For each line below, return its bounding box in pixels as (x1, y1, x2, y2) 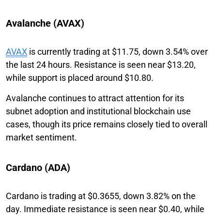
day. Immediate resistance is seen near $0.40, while (6, 203, 204, 214)
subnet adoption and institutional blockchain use (6, 106, 191, 116)
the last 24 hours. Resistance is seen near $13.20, (6, 59, 196, 70)
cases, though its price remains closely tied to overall (6, 119, 207, 129)
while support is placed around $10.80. (6, 72, 154, 83)
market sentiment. (6, 132, 77, 142)
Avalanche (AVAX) (6, 17, 84, 29)
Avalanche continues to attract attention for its (6, 93, 184, 103)
